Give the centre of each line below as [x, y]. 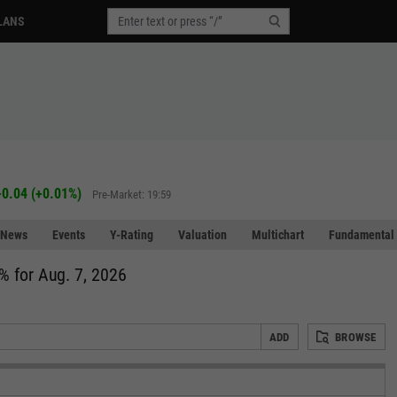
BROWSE [356, 337]
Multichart [278, 235]
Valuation [202, 235]
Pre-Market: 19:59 [131, 194]
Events [69, 235]
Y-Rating [132, 235]
